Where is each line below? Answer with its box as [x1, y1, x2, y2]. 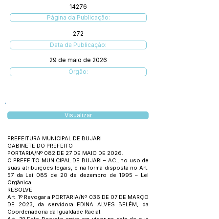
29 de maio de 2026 [49, 56, 107, 64]
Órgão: [68, 68, 88, 75]
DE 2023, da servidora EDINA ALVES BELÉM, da [7, 201, 149, 208]
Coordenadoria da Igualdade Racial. [7, 208, 102, 215]
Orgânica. [7, 179, 33, 186]
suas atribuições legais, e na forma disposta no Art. [7, 164, 149, 171]
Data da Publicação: [50, 41, 107, 48]
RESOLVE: [7, 186, 34, 193]
